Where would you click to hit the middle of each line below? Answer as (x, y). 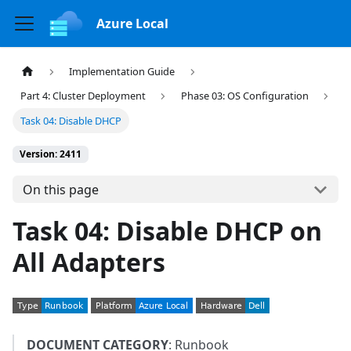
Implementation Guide (122, 72)
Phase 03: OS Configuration (244, 96)
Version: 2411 (51, 154)
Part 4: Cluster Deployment (83, 96)
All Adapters (89, 262)
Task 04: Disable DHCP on (167, 231)
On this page (60, 189)
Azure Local (132, 24)
